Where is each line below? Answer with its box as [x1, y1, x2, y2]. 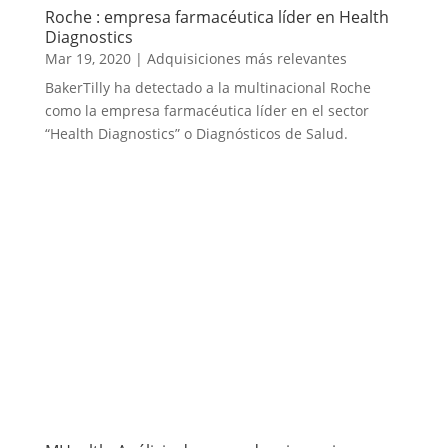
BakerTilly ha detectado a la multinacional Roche [44, 78, 371, 98]
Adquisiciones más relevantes [146, 49, 347, 69]
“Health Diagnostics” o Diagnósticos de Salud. [44, 124, 348, 144]
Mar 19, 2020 [44, 49, 131, 69]
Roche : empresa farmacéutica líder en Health [44, 6, 389, 29]
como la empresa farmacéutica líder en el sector [44, 101, 369, 121]
